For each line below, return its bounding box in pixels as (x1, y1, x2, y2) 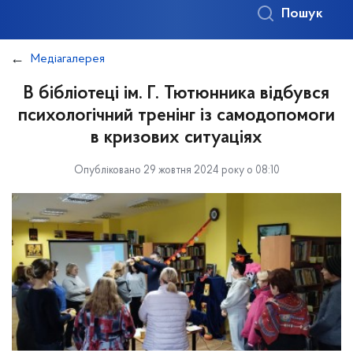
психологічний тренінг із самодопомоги (18, 106, 335, 125)
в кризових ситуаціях (91, 128, 262, 147)
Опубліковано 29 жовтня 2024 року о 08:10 (73, 165, 280, 176)
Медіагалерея (31, 53, 105, 65)
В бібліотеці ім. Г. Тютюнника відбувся (24, 84, 329, 103)
